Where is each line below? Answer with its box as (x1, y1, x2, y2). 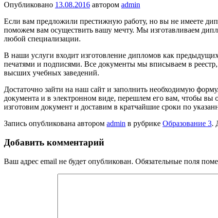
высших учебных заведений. (4, 69, 99, 77)
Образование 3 (163, 119, 212, 128)
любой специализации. (4, 35, 81, 43)
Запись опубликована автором (4, 119, 107, 128)
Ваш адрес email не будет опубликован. (4, 157, 133, 165)
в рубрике (126, 119, 163, 128)
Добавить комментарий (4, 137, 104, 148)
